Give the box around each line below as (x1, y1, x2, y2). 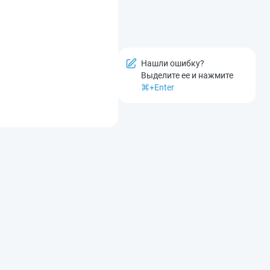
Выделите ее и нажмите (141, 71, 233, 81)
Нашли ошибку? (141, 58, 204, 69)
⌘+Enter (141, 83, 174, 93)
